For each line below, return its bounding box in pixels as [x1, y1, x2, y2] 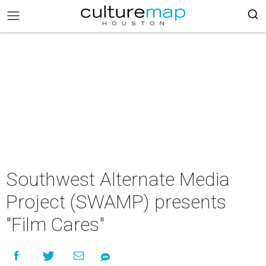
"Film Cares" [6, 213, 104, 236]
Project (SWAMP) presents [6, 191, 226, 213]
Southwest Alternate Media [6, 168, 230, 191]
